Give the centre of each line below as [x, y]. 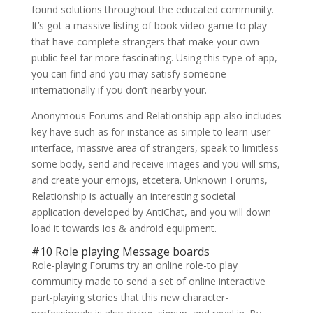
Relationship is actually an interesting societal [133, 196]
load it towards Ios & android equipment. [124, 228]
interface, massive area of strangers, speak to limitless [155, 148]
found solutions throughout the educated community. [152, 9]
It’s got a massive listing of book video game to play [149, 26]
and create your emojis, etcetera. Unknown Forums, [149, 180]
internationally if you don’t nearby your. [119, 90]
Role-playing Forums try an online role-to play [134, 265]
